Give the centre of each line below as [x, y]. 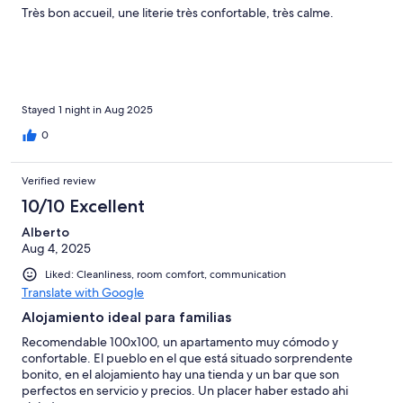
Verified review [59, 180]
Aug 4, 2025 [56, 248]
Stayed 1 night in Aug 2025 [87, 109]
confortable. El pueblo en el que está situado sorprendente [187, 358]
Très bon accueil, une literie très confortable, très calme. [178, 12]
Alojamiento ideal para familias [126, 317]
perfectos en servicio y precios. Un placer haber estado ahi [185, 390]
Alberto [45, 232]
